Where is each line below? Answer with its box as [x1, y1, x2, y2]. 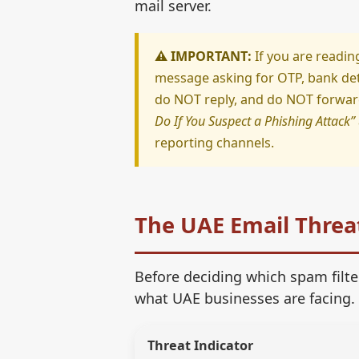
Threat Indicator [147, 336, 253, 354]
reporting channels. [155, 133, 274, 151]
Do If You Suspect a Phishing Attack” [155, 111, 355, 130]
